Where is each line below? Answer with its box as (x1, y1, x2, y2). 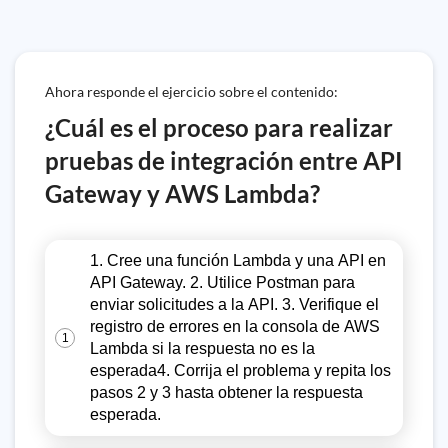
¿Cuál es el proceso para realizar (45, 113, 393, 142)
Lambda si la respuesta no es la (90, 340, 315, 357)
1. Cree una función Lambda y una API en (90, 252, 386, 269)
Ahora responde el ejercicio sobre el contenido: (45, 83, 338, 100)
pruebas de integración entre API (45, 146, 403, 175)
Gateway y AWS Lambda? (45, 179, 320, 208)
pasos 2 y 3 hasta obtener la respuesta (90, 384, 363, 401)
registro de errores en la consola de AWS (90, 318, 380, 335)
